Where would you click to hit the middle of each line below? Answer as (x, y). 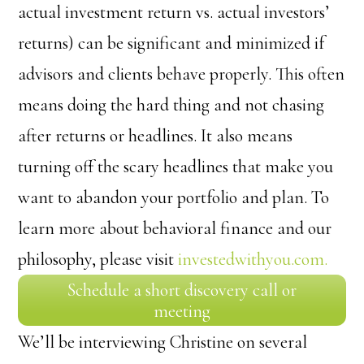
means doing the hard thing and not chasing (171, 105)
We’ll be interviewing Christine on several (163, 342)
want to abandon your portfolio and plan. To (174, 197)
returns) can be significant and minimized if (171, 43)
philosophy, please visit (98, 259)
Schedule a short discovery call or (182, 290)
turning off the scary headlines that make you (176, 167)
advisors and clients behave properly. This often (182, 74)
